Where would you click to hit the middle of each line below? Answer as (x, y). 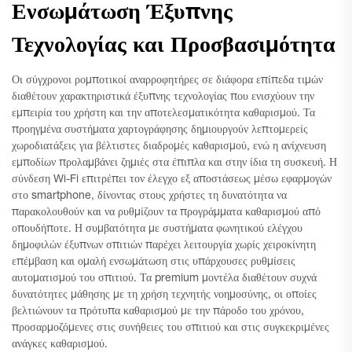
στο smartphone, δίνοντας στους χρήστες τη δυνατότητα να (149, 196)
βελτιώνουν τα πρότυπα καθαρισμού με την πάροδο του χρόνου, (158, 312)
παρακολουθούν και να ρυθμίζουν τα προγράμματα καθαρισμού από (166, 213)
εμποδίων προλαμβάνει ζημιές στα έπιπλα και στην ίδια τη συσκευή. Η (174, 163)
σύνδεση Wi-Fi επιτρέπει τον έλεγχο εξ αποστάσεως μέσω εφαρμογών (172, 180)
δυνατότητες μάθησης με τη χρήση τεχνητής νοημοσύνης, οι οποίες (164, 295)
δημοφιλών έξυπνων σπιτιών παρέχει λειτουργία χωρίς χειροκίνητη (164, 246)
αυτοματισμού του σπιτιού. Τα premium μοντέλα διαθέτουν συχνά (164, 279)
